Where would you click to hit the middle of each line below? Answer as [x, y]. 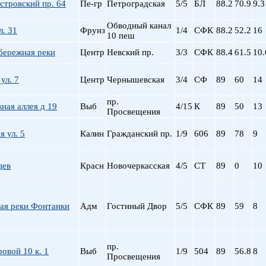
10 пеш [121, 36]
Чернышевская [136, 80]
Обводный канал [139, 26]
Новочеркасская [138, 166]
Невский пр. [130, 52]
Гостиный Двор [137, 206]
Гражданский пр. [140, 134]
